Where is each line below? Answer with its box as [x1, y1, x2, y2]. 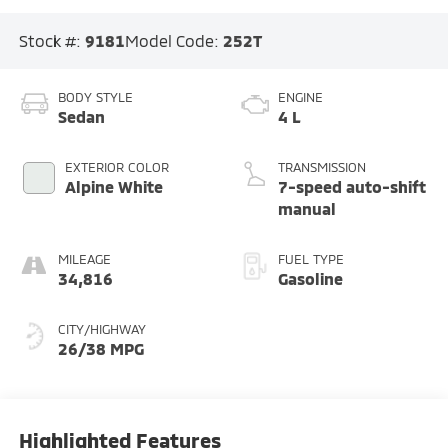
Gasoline [278, 268, 343, 288]
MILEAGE [57, 250, 111, 267]
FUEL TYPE [278, 250, 344, 267]
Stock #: [18, 31, 85, 51]
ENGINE [278, 88, 323, 105]
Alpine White [64, 176, 163, 196]
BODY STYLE [57, 88, 133, 105]
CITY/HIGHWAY [57, 320, 146, 337]
